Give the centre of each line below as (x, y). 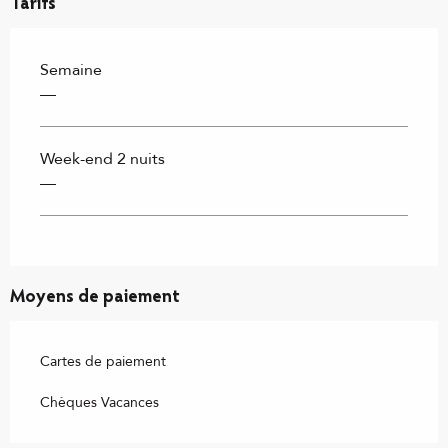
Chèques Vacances (99, 403)
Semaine (71, 70)
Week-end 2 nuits (102, 159)
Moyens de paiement (95, 298)
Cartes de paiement (103, 362)
